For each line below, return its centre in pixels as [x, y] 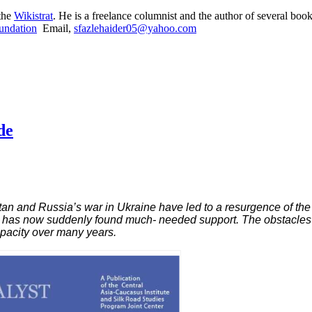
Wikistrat [33, 15]
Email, [55, 28]
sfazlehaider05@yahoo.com [135, 28]
